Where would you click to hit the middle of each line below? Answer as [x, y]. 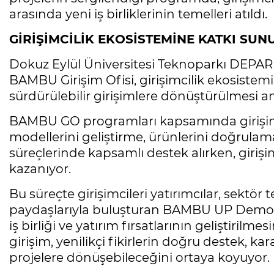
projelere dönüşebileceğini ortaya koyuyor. [139, 258]
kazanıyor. [40, 169]
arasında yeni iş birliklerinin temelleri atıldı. [138, 14]
